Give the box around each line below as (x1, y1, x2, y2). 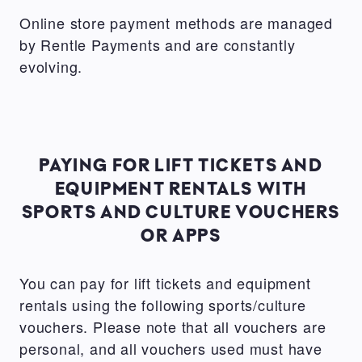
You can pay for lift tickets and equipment (19, 271, 311, 293)
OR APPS (141, 223, 221, 246)
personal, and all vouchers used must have (19, 337, 322, 359)
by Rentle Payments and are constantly (19, 33, 296, 55)
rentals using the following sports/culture (19, 293, 306, 315)
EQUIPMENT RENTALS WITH (54, 176, 308, 199)
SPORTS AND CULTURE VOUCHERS (21, 200, 341, 222)
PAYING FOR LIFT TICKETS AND (39, 153, 323, 175)
